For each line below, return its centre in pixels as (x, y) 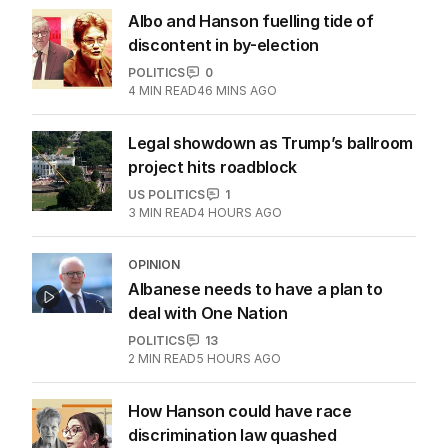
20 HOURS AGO (242, 89)
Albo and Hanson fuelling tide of (251, 141)
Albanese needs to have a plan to (255, 409)
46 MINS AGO (237, 211)
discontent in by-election (223, 165)
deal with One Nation (208, 433)
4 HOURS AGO (239, 333)
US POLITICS (166, 315)
